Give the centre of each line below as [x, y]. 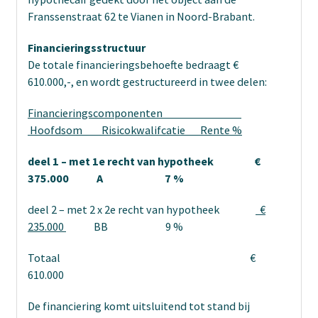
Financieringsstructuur [87, 47]
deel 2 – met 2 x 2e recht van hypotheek [142, 209]
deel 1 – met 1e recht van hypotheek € [144, 161]
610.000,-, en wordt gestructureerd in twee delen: [147, 81]
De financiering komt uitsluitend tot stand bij [139, 306]
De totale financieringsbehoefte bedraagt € [133, 64]
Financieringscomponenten [135, 113]
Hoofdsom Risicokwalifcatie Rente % [135, 130]
